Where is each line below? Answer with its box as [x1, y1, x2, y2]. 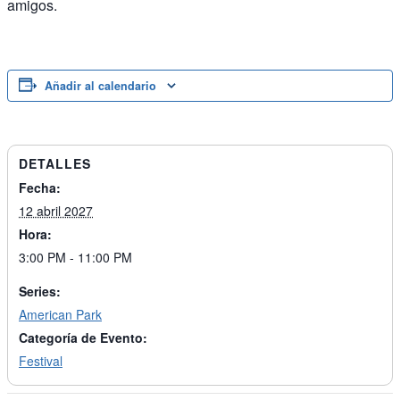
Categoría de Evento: [19, 329, 147, 347]
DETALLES [19, 154, 91, 173]
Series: [19, 282, 61, 301]
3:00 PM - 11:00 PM [19, 248, 132, 267]
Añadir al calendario [45, 78, 156, 95]
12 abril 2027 [19, 202, 93, 221]
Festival [19, 352, 62, 371]
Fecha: [19, 179, 61, 197]
